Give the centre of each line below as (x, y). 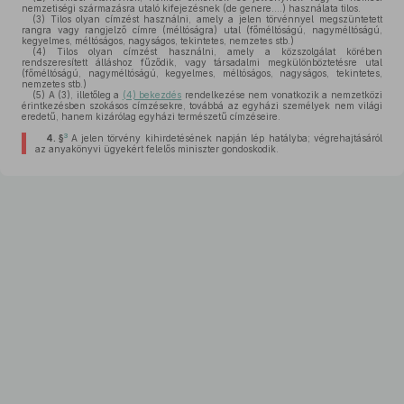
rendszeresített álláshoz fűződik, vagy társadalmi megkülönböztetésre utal (202, 62)
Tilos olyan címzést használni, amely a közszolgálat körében (214, 51)
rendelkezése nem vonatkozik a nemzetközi (282, 95)
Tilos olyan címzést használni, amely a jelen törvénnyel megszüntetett (214, 19)
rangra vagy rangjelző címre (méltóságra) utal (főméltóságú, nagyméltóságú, (202, 30)
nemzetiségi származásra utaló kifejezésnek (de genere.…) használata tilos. (191, 8)
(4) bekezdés (152, 95)
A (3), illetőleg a (84, 95)
